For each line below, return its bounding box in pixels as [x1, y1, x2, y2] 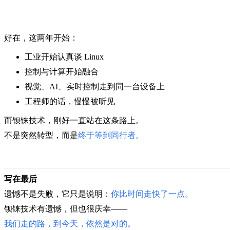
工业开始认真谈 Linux [25, 52, 104, 61]
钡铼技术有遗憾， [4, 204, 70, 213]
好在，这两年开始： [4, 33, 78, 42]
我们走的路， [4, 219, 53, 228]
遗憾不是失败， [4, 189, 62, 198]
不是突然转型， [4, 130, 62, 140]
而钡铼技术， [4, 116, 53, 125]
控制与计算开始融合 [25, 67, 99, 76]
